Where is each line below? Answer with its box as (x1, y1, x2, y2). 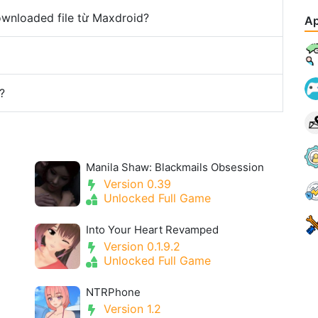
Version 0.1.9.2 (100, 239, 180, 253)
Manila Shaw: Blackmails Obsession (86, 160, 264, 174)
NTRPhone (86, 285, 141, 299)
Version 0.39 (100, 177, 171, 191)
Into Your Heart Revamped (86, 223, 219, 236)
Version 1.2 (100, 302, 161, 316)
